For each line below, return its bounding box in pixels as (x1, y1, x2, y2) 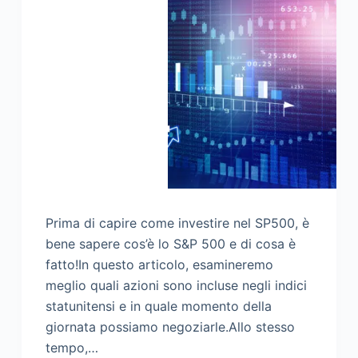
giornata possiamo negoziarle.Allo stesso (45, 318, 295, 335)
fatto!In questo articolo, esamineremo (45, 256, 273, 272)
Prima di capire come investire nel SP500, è (45, 214, 309, 231)
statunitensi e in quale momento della (45, 297, 272, 314)
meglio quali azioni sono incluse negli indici (45, 276, 307, 293)
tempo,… (45, 339, 98, 356)
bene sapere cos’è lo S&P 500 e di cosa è (45, 235, 296, 252)
